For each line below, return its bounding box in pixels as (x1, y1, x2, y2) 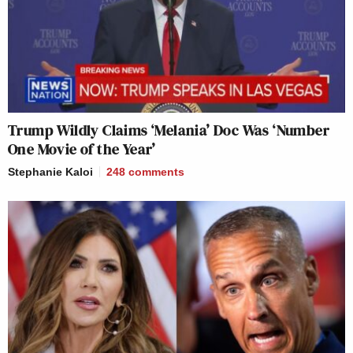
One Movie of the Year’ (8, 137, 156, 160)
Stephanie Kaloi (8, 165, 93, 178)
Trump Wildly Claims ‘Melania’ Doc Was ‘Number (8, 118, 329, 141)
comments (128, 165, 184, 178)
